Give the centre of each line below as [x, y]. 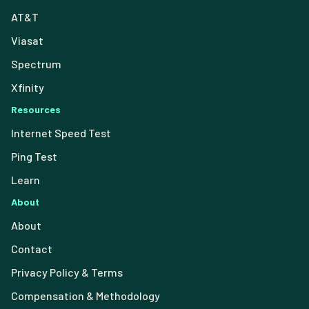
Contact [32, 249]
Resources [36, 110]
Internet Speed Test [61, 133]
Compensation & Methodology [86, 296]
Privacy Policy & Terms [67, 272]
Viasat [27, 41]
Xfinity [28, 88]
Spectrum [36, 64]
